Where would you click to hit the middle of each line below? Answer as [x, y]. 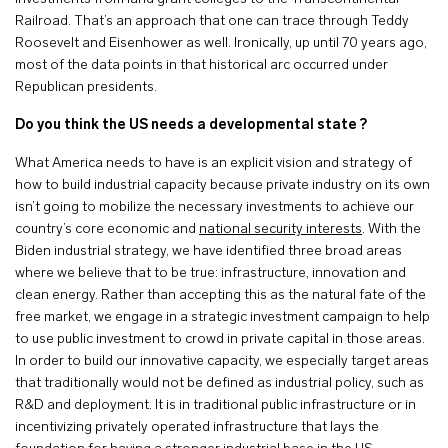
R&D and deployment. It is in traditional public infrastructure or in [215, 405]
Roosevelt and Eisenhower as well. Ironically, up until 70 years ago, [221, 43]
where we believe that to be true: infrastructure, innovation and [210, 273]
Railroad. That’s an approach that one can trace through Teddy [212, 21]
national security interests [280, 229]
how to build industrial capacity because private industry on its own [222, 185]
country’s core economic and [107, 229]
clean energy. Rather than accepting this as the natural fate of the [220, 295]
